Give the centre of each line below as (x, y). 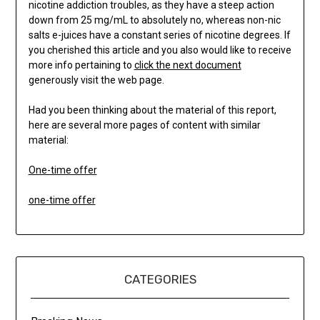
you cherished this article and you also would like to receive (160, 50)
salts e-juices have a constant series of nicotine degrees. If (159, 35)
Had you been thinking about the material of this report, (152, 110)
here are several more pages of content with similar (144, 125)
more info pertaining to (81, 65)
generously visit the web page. (96, 80)
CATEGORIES (160, 279)
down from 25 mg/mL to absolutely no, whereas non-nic (154, 20)
